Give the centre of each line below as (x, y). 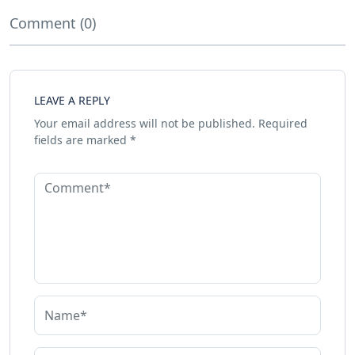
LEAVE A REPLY (72, 100)
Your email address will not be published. (145, 123)
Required (281, 123)
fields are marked (82, 140)
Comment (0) (53, 23)
